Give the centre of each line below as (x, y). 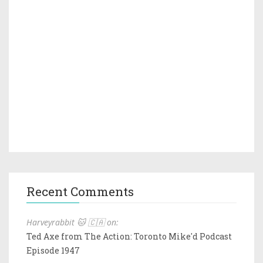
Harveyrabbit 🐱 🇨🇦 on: (73, 222)
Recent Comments (80, 191)
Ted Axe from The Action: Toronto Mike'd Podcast (129, 236)
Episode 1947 (53, 250)
